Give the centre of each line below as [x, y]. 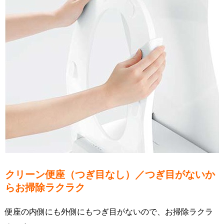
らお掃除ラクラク [45, 188]
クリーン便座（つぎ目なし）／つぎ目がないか [110, 175]
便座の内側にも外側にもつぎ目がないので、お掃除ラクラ [109, 212]
